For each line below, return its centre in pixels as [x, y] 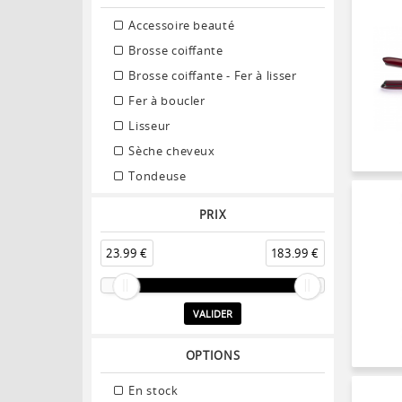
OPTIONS [213, 355]
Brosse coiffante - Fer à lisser [211, 75]
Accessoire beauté [180, 25]
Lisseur [148, 125]
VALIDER [213, 313]
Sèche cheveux [170, 150]
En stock [152, 390]
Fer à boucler [165, 100]
